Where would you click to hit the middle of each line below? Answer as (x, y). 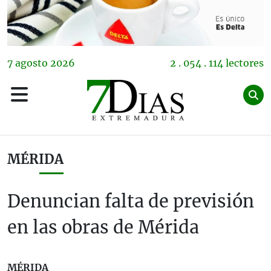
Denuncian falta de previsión (131, 202)
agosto (31, 63)
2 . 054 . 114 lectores (217, 63)
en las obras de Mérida (103, 228)
